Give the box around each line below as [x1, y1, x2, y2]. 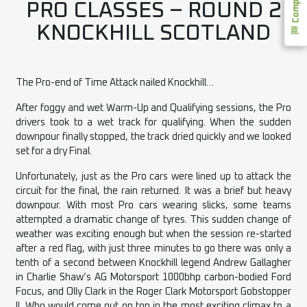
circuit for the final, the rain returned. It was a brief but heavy [16, 186, 291, 196]
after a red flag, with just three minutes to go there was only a [16, 243, 291, 254]
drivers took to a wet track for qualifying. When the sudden [16, 117, 291, 127]
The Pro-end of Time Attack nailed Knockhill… [16, 77, 214, 88]
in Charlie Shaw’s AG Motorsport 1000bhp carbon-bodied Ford [16, 272, 291, 282]
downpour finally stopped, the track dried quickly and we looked [16, 132, 291, 142]
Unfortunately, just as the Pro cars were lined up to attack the [16, 171, 291, 182]
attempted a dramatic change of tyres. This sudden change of [16, 214, 291, 225]
